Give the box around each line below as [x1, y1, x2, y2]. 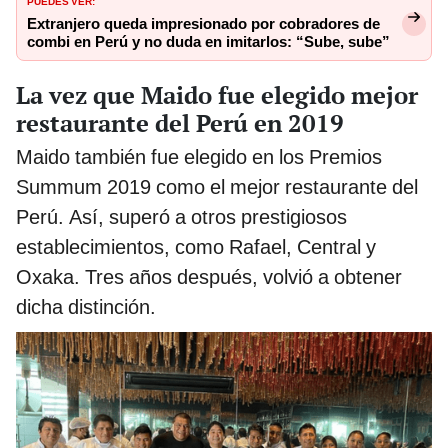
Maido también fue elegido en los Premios [16, 145, 382, 170]
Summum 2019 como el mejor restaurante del [16, 175, 418, 200]
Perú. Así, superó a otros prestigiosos [16, 205, 347, 230]
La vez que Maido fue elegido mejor [16, 79, 418, 112]
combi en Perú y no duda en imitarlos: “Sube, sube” [27, 33, 390, 52]
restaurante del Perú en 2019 [16, 107, 344, 140]
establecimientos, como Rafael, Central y [16, 235, 376, 260]
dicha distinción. [16, 295, 156, 320]
